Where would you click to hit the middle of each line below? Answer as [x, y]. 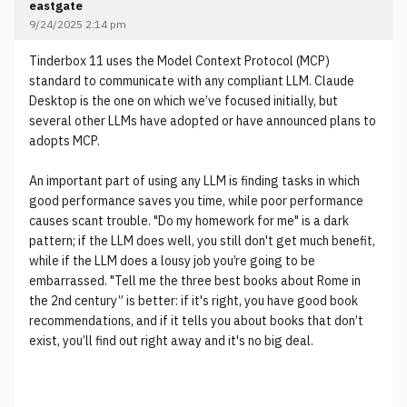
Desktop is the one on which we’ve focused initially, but [184, 101]
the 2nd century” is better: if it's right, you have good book [194, 301]
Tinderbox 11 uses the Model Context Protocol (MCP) [179, 61]
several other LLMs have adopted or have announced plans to [203, 121]
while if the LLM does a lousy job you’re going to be [172, 261]
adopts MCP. [65, 141]
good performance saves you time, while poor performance [196, 201]
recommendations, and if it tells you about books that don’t [196, 321]
